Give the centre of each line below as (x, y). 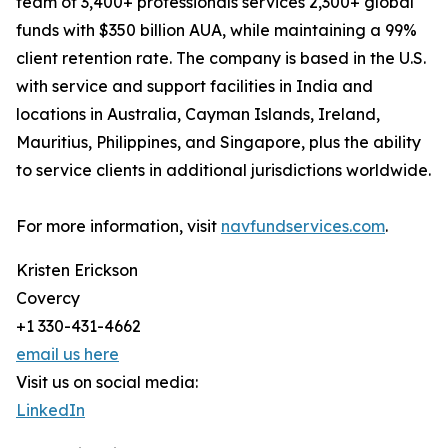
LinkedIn (50, 410)
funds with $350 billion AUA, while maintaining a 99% (216, 30)
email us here (67, 354)
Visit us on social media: (107, 382)
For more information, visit (118, 226)
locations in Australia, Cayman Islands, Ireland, (198, 114)
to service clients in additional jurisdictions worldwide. (223, 170)
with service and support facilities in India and (194, 86)
